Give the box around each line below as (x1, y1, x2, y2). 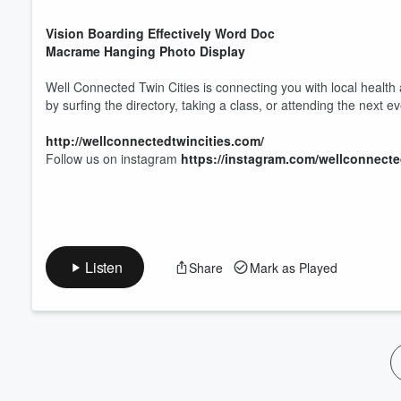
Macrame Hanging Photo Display (46, 42, 245, 60)
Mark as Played (249, 258, 337, 277)
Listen (85, 257, 123, 277)
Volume (314, 9, 363, 25)
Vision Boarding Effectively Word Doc (46, 24, 275, 42)
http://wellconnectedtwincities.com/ (46, 132, 264, 149)
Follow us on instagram (46, 149, 181, 167)
